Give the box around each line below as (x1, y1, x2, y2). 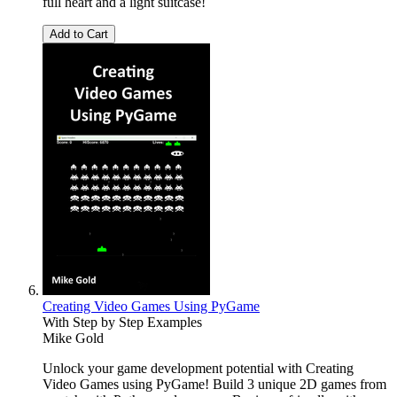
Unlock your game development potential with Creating (43, 361, 354, 377)
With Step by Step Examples (43, 315, 202, 331)
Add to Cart (50, 27, 108, 42)
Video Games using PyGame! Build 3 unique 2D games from (43, 377, 386, 393)
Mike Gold (43, 331, 104, 346)
